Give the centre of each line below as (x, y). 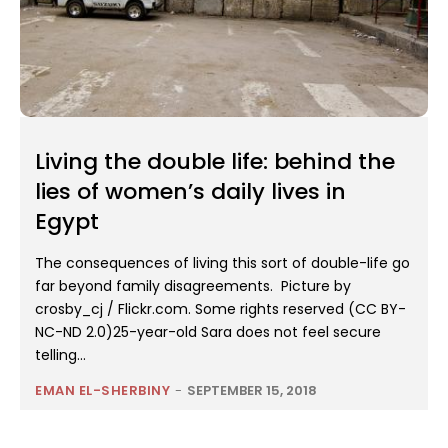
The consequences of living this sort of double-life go (222, 263)
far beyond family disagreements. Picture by (193, 286)
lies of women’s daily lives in (190, 192)
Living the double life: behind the (215, 162)
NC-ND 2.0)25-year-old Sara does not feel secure (208, 332)
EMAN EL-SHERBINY (102, 391)
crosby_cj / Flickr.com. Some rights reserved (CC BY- (220, 309)
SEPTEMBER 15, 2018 (252, 391)
